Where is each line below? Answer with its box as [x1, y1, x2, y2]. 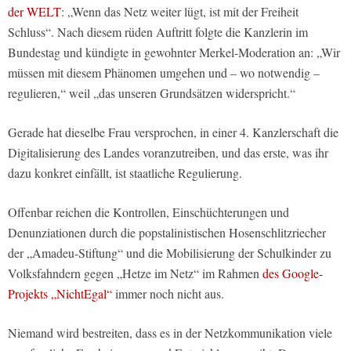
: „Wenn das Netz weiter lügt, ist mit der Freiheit [61, 3, 299, 20]
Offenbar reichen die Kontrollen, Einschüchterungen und [8, 204, 289, 221]
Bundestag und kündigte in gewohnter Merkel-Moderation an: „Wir [8, 44, 340, 61]
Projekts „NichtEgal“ [8, 285, 112, 302]
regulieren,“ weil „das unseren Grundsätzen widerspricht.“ [8, 85, 295, 102]
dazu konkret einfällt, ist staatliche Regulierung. [8, 165, 242, 182]
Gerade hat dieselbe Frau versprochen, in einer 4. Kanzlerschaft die [8, 124, 338, 141]
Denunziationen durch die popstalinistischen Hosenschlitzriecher [8, 224, 326, 241]
